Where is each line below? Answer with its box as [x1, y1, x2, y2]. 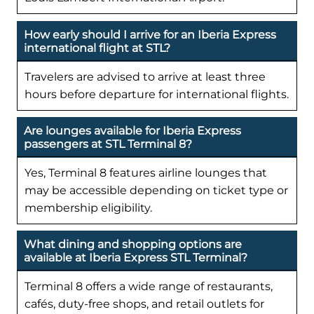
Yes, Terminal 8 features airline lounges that [25, 165, 267, 179]
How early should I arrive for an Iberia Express [24, 27, 276, 41]
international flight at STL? [24, 41, 170, 55]
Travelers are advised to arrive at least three [25, 69, 266, 83]
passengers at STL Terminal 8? [24, 137, 192, 151]
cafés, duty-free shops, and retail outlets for [25, 296, 264, 310]
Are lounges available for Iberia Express [24, 123, 241, 137]
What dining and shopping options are [24, 237, 242, 251]
